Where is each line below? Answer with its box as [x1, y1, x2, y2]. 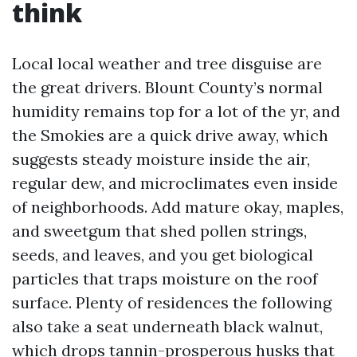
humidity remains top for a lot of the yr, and [12, 101, 340, 121]
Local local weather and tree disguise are [12, 53, 322, 73]
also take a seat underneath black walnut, [12, 316, 323, 336]
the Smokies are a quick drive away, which [12, 125, 328, 145]
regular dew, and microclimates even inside [12, 173, 338, 193]
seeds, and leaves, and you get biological [12, 245, 313, 265]
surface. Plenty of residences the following [12, 292, 331, 312]
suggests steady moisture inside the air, [12, 149, 310, 169]
